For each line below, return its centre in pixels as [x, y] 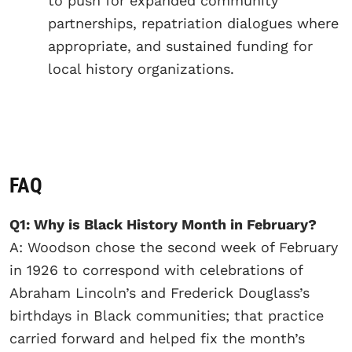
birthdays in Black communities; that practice [167, 315]
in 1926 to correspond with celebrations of [156, 269]
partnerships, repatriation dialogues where [193, 24]
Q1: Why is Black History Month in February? [163, 224]
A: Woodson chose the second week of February [174, 247]
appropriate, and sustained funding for [180, 46]
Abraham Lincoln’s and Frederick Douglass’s [159, 292]
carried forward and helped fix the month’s [157, 338]
